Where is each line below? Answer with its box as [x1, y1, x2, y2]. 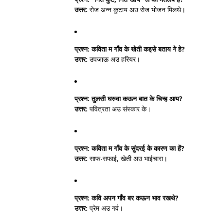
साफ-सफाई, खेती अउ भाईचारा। [88, 154, 167, 163]
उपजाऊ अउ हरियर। [88, 54, 140, 64]
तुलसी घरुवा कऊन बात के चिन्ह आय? [90, 94, 182, 103]
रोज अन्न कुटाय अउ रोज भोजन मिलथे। [88, 5, 185, 14]
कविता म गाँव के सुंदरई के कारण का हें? [90, 144, 184, 153]
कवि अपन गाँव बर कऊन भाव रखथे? [90, 193, 179, 202]
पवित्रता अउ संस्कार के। [88, 104, 151, 113]
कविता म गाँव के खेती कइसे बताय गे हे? [90, 44, 185, 54]
